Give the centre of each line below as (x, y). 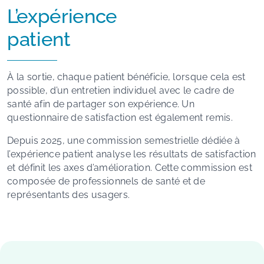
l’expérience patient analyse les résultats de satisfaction (132, 154)
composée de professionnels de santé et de (106, 181)
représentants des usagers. (69, 194)
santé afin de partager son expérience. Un (101, 104)
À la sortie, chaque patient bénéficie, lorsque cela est (126, 77)
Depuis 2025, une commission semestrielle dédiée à (124, 140)
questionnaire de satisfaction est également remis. (120, 117)
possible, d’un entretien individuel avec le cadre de (121, 90)
